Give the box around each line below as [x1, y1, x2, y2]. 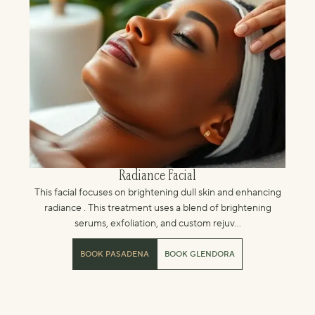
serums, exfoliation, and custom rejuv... [74, 217, 241, 230]
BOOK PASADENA [80, 250, 149, 259]
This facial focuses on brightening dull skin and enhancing [34, 186, 281, 199]
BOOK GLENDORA [165, 250, 235, 259]
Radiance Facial [119, 169, 196, 184]
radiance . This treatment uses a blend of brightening [44, 202, 271, 214]
